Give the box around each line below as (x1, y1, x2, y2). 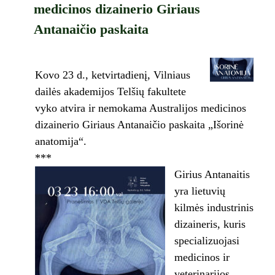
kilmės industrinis (174, 201, 254, 214)
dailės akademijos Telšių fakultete (34, 85, 189, 98)
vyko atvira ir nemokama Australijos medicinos (34, 102, 246, 115)
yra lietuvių (174, 185, 225, 198)
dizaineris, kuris (174, 218, 246, 231)
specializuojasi (174, 234, 239, 247)
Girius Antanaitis (174, 168, 250, 181)
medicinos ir (174, 251, 230, 264)
